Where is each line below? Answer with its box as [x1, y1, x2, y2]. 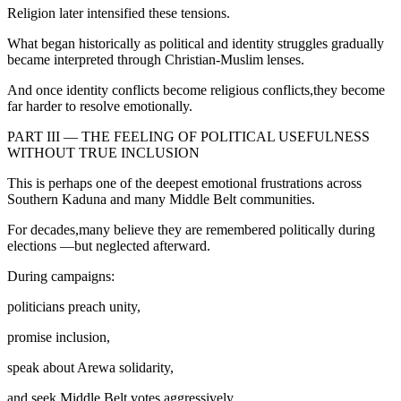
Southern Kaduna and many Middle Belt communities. [7, 191, 315, 207]
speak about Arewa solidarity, [7, 359, 174, 375]
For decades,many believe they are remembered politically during [7, 221, 375, 237]
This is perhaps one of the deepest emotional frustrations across [7, 175, 362, 191]
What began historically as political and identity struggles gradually [7, 35, 384, 51]
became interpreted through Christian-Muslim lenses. [7, 51, 304, 67]
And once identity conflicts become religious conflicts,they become [7, 81, 385, 98]
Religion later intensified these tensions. [7, 4, 230, 21]
